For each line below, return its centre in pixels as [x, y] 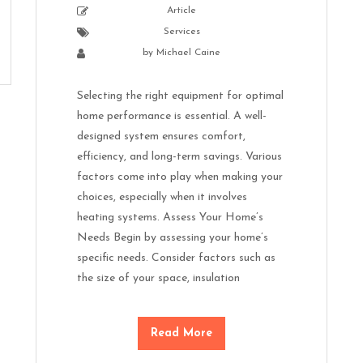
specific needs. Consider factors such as [176, 258]
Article [181, 10]
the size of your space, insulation [158, 278]
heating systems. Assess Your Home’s [170, 217]
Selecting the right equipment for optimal [180, 96]
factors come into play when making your [180, 177]
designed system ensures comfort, [161, 136]
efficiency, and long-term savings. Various [179, 156]
